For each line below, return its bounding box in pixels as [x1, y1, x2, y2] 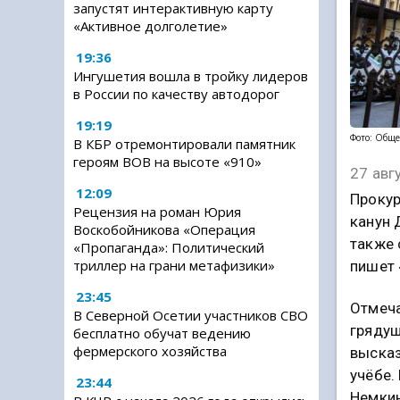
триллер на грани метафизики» [73, 256, 275, 274]
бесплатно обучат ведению [73, 324, 251, 342]
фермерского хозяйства [73, 342, 227, 360]
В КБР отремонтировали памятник [73, 135, 296, 153]
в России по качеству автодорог [73, 85, 279, 103]
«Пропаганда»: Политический [73, 238, 264, 256]
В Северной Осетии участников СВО [73, 306, 308, 324]
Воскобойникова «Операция [73, 221, 255, 238]
